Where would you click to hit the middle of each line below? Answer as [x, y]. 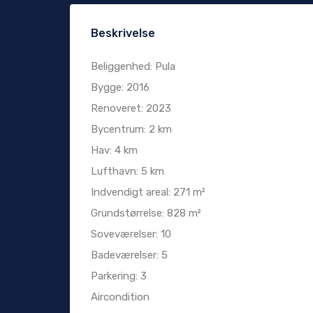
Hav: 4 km [114, 151]
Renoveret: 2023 [131, 109]
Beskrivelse [123, 34]
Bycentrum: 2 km [131, 130]
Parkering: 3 [119, 276]
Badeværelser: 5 [129, 255]
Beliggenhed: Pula [133, 67]
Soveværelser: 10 [131, 234]
